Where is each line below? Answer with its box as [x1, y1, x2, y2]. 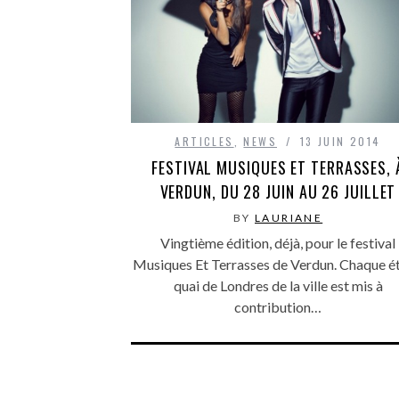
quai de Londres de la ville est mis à [173, 276, 383, 294]
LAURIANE [255, 210, 323, 224]
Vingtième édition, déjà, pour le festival [160, 233, 395, 251]
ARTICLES [175, 133, 234, 149]
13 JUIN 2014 [299, 133, 381, 149]
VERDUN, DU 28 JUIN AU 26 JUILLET [159, 179, 396, 203]
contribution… [234, 297, 322, 315]
